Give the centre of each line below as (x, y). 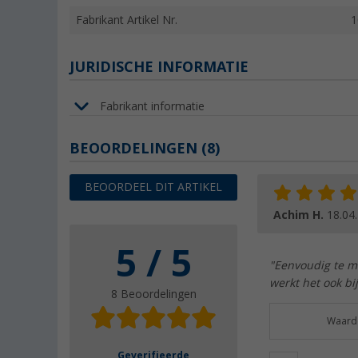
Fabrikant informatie (152, 106)
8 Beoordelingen (153, 294)
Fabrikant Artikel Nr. (127, 20)
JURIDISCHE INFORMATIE (159, 67)
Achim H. (300, 215)
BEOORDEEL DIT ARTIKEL (153, 187)
